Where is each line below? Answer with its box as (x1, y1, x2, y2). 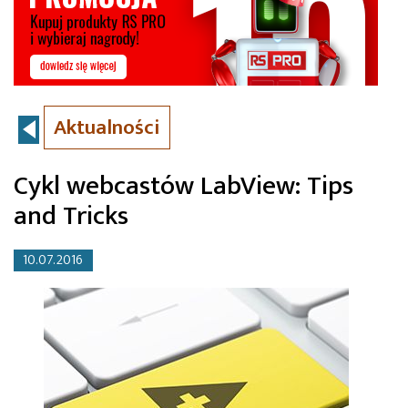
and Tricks (14, 194, 128, 239)
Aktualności (54, 110, 160, 146)
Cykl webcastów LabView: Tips (14, 164, 353, 209)
